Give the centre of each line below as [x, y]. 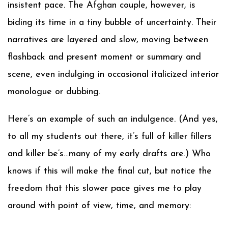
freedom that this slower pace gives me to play [105, 189]
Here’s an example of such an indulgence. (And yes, [113, 119]
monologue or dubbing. [54, 92]
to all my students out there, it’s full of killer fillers [110, 137]
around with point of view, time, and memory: [99, 206]
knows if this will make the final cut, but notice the [110, 171]
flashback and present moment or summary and [104, 57]
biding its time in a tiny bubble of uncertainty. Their [112, 23]
